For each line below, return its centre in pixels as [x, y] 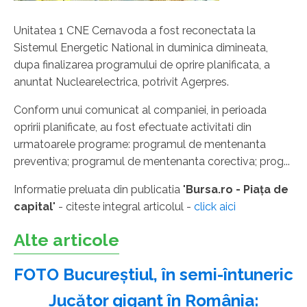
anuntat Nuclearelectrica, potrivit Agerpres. [121, 82]
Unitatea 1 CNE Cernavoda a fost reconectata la [135, 30]
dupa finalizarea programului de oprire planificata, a [142, 64]
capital [33, 206]
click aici [215, 206]
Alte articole [66, 240]
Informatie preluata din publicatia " [100, 189]
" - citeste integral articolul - [123, 206]
